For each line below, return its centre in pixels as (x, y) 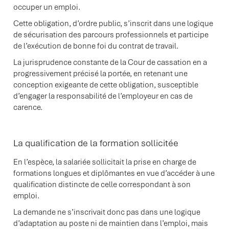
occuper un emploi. (47, 7)
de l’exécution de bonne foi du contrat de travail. (96, 46)
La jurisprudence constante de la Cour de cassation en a (110, 62)
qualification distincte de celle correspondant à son (102, 185)
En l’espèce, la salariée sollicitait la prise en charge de (105, 162)
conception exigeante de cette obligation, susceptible (106, 85)
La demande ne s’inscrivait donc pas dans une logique (107, 212)
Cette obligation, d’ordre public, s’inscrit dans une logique (113, 24)
